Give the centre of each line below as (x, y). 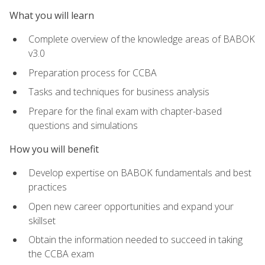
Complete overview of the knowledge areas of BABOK (142, 39)
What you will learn (52, 15)
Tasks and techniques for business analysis (119, 92)
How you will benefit (54, 149)
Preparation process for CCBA (93, 72)
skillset (42, 220)
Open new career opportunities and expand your (131, 206)
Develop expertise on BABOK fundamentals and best (140, 173)
